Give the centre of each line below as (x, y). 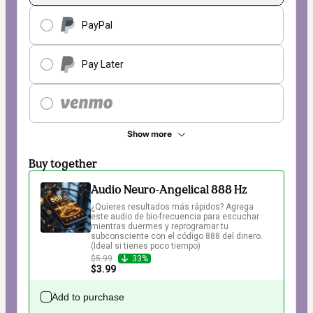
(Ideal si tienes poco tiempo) (146, 246)
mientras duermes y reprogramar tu (161, 227)
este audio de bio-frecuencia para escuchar (176, 217)
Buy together (63, 164)
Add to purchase (88, 297)
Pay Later (103, 65)
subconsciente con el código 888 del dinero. (178, 236)
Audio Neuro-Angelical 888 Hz (169, 190)
